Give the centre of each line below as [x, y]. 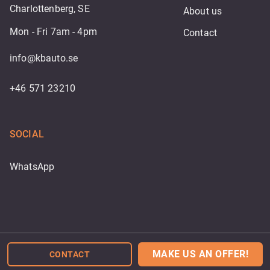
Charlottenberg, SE [50, 9]
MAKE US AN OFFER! [200, 254]
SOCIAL [27, 134]
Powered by [96, 244]
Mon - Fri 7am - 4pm [53, 32]
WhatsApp [32, 167]
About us [203, 11]
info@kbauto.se [44, 58]
